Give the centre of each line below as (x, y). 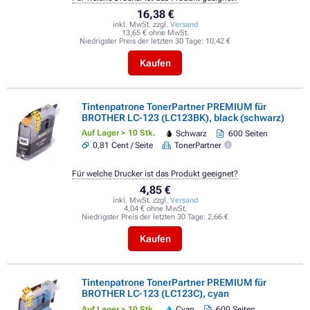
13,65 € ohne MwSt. (155, 33)
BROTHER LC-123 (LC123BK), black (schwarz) (183, 117)
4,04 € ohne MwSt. (155, 209)
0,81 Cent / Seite (123, 146)
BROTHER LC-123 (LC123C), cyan (155, 294)
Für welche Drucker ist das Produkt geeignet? (155, 174)
